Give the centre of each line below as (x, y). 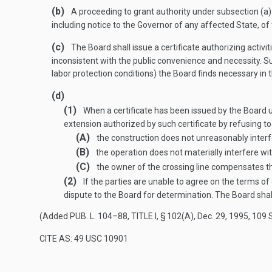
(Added (55, 216)
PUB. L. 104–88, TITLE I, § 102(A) (132, 216)
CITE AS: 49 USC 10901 (84, 239)
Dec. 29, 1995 (223, 216)
